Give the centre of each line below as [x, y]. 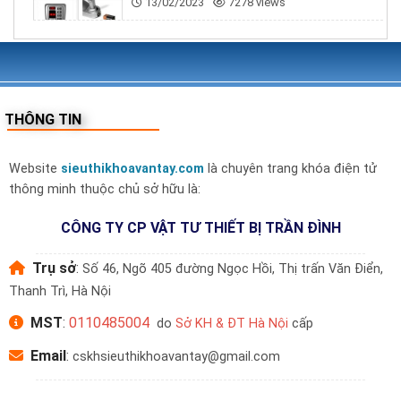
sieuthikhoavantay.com [132, 168]
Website [34, 168]
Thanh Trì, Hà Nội [60, 292]
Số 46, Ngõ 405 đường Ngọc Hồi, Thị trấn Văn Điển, [232, 269]
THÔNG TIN [43, 120]
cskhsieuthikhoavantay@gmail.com [176, 357]
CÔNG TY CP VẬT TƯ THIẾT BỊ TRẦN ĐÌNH [200, 227]
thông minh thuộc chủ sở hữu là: [104, 189]
